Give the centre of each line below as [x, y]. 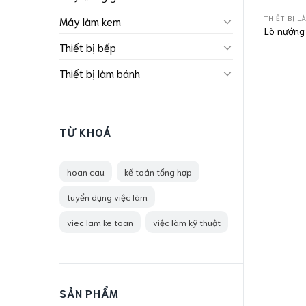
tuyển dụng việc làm [107, 197]
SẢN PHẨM [89, 293]
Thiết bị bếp [88, 47]
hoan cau [86, 171]
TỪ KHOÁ [85, 132]
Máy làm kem [90, 21]
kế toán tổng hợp [158, 171]
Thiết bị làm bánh [100, 73]
